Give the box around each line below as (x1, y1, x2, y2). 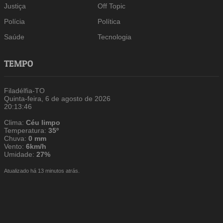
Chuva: (4, 134, 29, 143)
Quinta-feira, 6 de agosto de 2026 (4, 95, 111, 103)
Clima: (4, 118, 26, 127)
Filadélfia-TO (4, 87, 45, 95)
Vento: (4, 142, 26, 151)
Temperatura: (4, 126, 49, 135)
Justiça (4, 2, 26, 10)
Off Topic (97, 2, 125, 10)
